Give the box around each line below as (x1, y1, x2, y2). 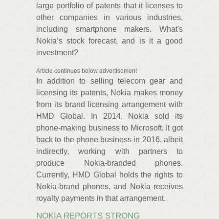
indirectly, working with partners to (36, 147, 183, 155)
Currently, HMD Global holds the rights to (36, 171, 183, 179)
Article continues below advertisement (36, 67, 137, 74)
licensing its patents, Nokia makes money (36, 88, 183, 97)
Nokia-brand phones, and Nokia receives (36, 182, 183, 191)
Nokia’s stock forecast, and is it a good (36, 37, 183, 45)
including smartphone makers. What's (36, 25, 183, 33)
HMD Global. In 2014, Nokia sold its (36, 112, 183, 120)
